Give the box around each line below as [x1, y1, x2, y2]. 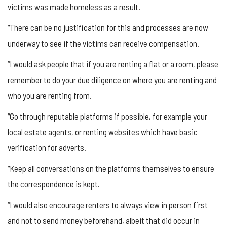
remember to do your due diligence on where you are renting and [8, 74, 217, 85]
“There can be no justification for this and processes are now [8, 22, 208, 33]
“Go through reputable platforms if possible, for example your [8, 111, 207, 122]
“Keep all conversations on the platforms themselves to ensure [8, 163, 214, 174]
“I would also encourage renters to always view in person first [8, 200, 208, 210]
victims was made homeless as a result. [8, 2, 140, 12]
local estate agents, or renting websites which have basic [8, 127, 198, 137]
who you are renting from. [8, 90, 92, 101]
